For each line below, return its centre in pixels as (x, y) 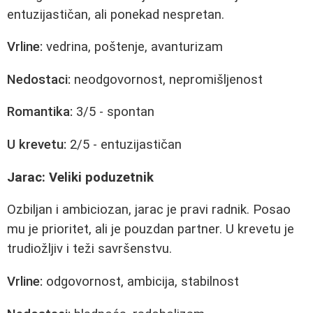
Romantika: (40, 112)
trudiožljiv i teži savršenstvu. (89, 249)
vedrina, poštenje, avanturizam (133, 47)
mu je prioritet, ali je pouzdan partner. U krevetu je (151, 230)
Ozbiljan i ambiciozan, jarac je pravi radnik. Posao (149, 210)
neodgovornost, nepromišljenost (167, 79)
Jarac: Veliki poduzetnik (80, 177)
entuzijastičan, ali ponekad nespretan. (116, 14)
